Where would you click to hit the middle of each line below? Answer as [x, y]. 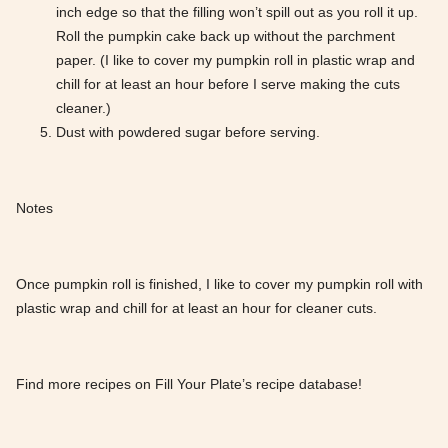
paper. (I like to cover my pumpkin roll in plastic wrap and [235, 60]
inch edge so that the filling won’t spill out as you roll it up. [237, 12]
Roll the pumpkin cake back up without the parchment [225, 36]
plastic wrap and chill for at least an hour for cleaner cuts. [196, 308]
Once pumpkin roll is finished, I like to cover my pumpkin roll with [219, 284]
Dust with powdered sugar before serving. [188, 132]
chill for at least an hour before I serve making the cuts [228, 84]
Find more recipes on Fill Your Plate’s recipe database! [189, 384]
